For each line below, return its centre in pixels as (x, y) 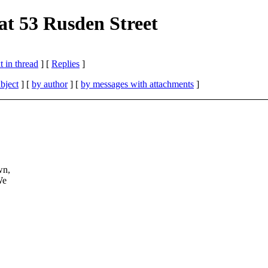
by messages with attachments (137, 84)
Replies (66, 63)
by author (50, 84)
